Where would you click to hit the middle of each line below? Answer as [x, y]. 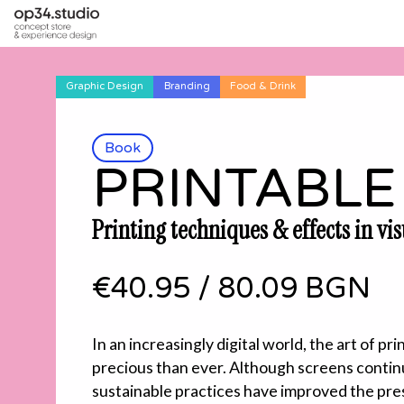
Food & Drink [262, 87]
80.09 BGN [294, 289]
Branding [187, 87]
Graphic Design [105, 87]
